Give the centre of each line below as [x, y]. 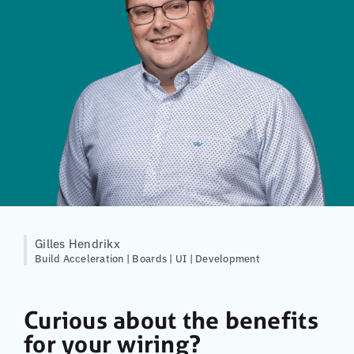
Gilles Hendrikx [77, 243]
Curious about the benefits [171, 320]
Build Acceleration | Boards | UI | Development [147, 258]
